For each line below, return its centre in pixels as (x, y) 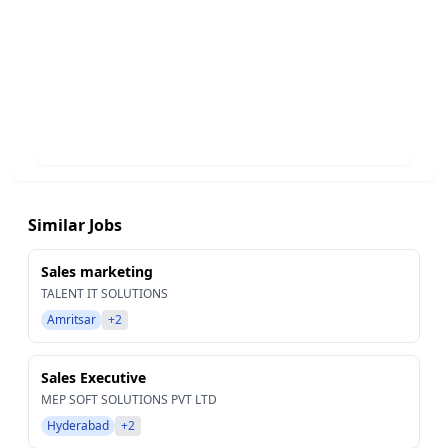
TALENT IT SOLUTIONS (104, 293)
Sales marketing (97, 271)
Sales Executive (93, 377)
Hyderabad (78, 425)
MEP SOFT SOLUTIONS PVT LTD (129, 399)
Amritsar (71, 319)
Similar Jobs (75, 225)
